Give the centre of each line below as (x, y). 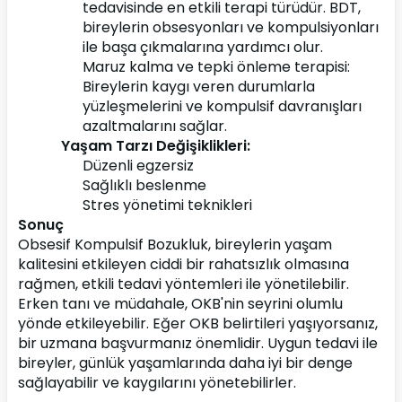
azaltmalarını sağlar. (155, 126)
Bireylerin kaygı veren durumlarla (199, 87)
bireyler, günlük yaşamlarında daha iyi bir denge (185, 363)
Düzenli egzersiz (138, 166)
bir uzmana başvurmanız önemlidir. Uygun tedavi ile (198, 343)
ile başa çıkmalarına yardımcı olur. (203, 47)
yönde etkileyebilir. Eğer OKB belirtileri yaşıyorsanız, (198, 323)
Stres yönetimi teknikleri (167, 205)
